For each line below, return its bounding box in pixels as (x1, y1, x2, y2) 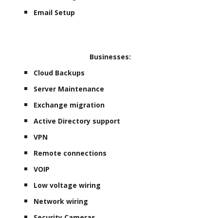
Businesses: (87, 52, 131, 61)
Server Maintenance (34, 84, 105, 93)
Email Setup (34, 7, 75, 17)
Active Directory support (34, 116, 121, 126)
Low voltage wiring (34, 180, 101, 190)
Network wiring (34, 196, 89, 206)
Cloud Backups (34, 68, 85, 77)
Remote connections (34, 148, 107, 158)
